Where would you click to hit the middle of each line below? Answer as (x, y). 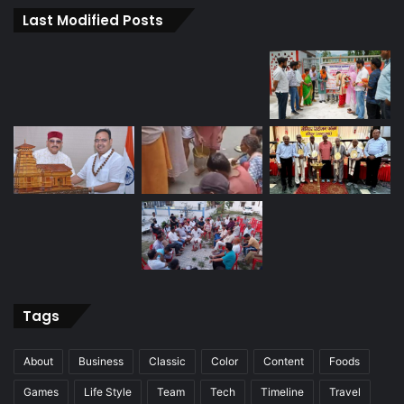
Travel (345, 391)
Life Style (108, 391)
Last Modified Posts (93, 21)
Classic (167, 361)
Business (101, 361)
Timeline (282, 391)
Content (284, 361)
